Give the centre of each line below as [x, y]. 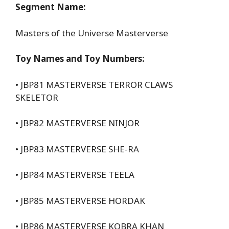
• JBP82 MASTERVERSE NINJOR [77, 123]
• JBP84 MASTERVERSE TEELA [75, 175]
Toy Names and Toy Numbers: [80, 59]
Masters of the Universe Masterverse [92, 33]
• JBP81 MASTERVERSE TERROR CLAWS [94, 84]
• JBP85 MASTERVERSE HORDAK [80, 200]
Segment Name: [51, 7]
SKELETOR [37, 97]
